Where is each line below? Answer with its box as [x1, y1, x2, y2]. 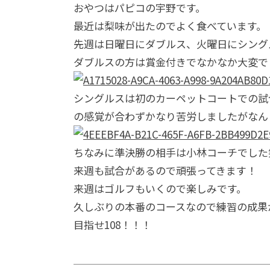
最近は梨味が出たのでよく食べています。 [74, 18, 266, 33]
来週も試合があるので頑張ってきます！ [74, 163, 257, 178]
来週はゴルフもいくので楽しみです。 [74, 181, 246, 196]
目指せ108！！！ [74, 217, 151, 232]
